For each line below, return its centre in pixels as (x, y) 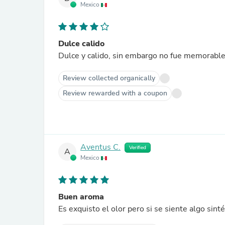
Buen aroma (81, 197)
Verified (138, 148)
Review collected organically (109, 78)
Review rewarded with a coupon (115, 93)
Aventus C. (100, 147)
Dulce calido (81, 44)
